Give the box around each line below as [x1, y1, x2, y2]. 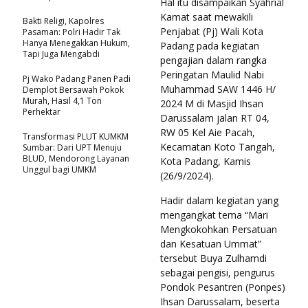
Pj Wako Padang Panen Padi [23, 72, 131, 85]
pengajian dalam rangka [160, 53, 267, 67]
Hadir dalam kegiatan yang [160, 193, 278, 207]
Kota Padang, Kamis [160, 154, 251, 168]
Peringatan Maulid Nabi [160, 67, 264, 81]
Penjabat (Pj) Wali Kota [160, 24, 263, 38]
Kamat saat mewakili [160, 10, 253, 23]
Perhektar [23, 105, 60, 118]
